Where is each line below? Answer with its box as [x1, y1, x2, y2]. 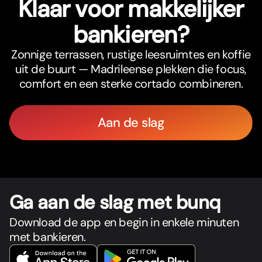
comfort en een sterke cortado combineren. [19, 76, 243, 92]
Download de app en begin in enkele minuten [9, 215, 239, 230]
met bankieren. [9, 229, 86, 245]
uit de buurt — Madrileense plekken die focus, [15, 61, 247, 77]
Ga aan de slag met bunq [9, 190, 220, 215]
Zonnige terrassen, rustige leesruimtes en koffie [11, 47, 251, 63]
